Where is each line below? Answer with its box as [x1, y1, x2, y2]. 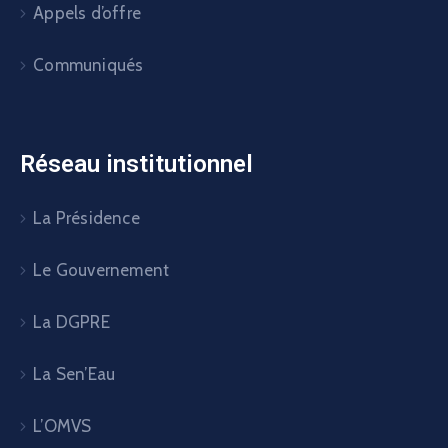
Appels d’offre [33, 2, 142, 23]
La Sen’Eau [33, 364, 116, 385]
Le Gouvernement [33, 260, 170, 281]
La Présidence [33, 207, 140, 228]
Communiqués [33, 54, 144, 75]
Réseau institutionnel [20, 149, 253, 178]
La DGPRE [33, 312, 110, 333]
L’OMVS [33, 416, 92, 437]
